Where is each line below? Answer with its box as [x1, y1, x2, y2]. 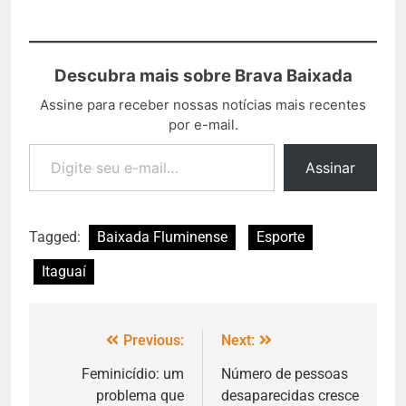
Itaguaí [42, 262, 86, 280]
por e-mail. [168, 115, 238, 133]
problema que [96, 386, 184, 404]
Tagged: [29, 227, 84, 246]
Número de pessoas [221, 364, 348, 382]
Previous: [123, 331, 184, 349]
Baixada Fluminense [97, 227, 227, 246]
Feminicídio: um [82, 364, 184, 382]
